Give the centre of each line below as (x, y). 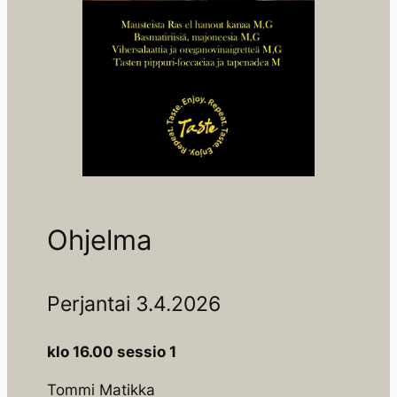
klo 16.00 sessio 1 (111, 352)
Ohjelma (99, 240)
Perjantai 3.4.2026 (133, 304)
